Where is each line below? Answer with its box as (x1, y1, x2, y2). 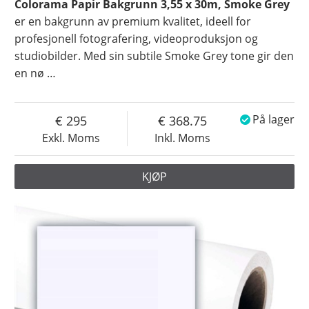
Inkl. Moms (154, 130, 211, 146)
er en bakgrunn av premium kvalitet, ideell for (14, 14, 252, 30)
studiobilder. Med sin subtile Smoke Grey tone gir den (14, 48, 295, 64)
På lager (252, 112, 295, 128)
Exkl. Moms (41, 130, 100, 146)
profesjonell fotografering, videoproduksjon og (14, 31, 259, 47)
